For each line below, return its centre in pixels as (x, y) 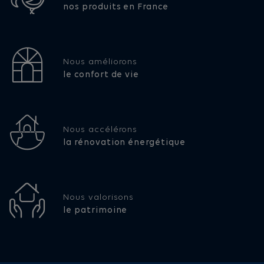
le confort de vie (101, 75)
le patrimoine (95, 211)
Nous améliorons (100, 62)
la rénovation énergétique (124, 143)
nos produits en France (116, 8)
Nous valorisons (98, 198)
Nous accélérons (100, 130)
